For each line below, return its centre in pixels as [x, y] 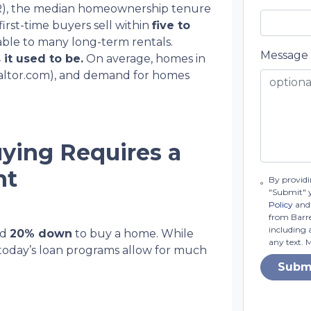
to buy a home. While [133, 234]
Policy [280, 204]
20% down [41, 234]
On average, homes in [144, 59]
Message [284, 55]
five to [171, 25]
